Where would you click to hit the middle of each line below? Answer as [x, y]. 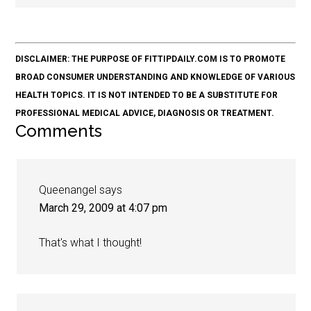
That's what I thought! [91, 243]
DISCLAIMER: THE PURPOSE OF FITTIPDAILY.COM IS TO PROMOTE [151, 59]
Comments [59, 131]
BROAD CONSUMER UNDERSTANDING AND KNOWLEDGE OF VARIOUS [155, 77]
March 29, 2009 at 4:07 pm [103, 208]
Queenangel [68, 190]
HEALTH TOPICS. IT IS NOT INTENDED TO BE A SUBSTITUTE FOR [147, 95]
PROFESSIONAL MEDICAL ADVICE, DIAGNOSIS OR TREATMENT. [145, 114]
